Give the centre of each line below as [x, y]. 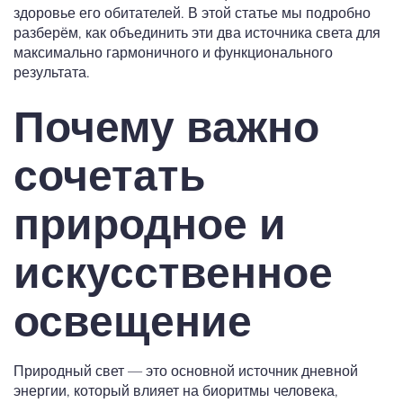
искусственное [173, 273]
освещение [133, 322]
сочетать [110, 176]
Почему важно [166, 128]
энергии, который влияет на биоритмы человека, [176, 391]
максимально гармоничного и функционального [173, 53]
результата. [52, 72]
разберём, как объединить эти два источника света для [197, 33]
